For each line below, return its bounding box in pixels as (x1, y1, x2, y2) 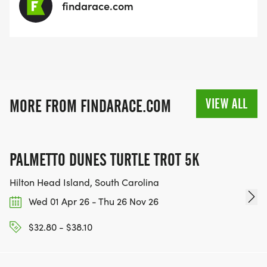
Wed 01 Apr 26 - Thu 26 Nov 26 (26, 195, 159, 208)
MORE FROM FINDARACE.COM (10, 96, 171, 117)
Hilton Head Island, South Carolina (10, 176, 159, 189)
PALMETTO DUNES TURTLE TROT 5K (10, 150, 199, 170)
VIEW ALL (206, 95, 248, 113)
